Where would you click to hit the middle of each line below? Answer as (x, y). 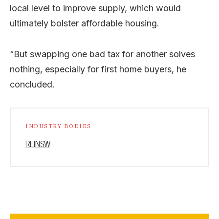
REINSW (38, 143)
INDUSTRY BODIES (58, 126)
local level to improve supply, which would (95, 8)
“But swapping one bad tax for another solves (102, 54)
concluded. (32, 84)
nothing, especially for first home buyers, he (98, 69)
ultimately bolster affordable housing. (85, 23)
